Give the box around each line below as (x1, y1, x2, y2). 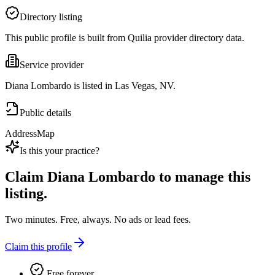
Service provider (20, 60, 83, 71)
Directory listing (20, 12, 82, 23)
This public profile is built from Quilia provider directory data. (5, 33, 244, 44)
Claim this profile (5, 241, 72, 252)
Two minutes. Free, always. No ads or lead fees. (5, 214, 191, 225)
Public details (20, 107, 71, 118)
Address (5, 128, 37, 139)
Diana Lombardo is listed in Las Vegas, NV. (5, 80, 176, 91)
